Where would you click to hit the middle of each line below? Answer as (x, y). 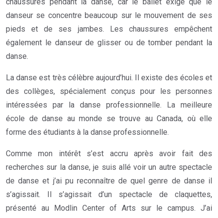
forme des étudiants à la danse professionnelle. (87, 132)
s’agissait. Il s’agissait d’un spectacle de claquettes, (109, 194)
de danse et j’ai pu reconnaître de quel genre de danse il (109, 181)
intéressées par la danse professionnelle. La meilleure (109, 105)
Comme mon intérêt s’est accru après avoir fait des (109, 153)
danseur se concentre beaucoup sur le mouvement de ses (109, 15)
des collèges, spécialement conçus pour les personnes (109, 91)
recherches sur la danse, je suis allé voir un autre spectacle (109, 167)
